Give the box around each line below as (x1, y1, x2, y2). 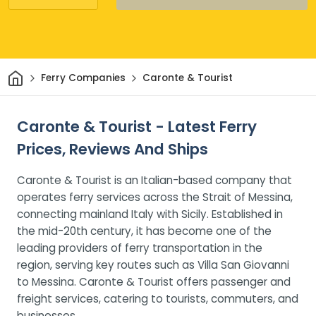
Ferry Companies (40, 71, 126, 85)
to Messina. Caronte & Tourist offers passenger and (17, 274, 291, 289)
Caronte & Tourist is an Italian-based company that (17, 172, 292, 188)
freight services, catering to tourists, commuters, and (17, 291, 298, 306)
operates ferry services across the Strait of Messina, (17, 189, 293, 205)
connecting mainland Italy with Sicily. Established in (17, 206, 283, 221)
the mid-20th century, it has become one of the (17, 223, 272, 238)
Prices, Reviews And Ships (17, 138, 208, 160)
